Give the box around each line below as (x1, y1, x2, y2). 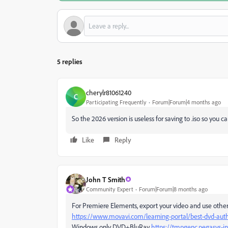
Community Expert (86, 185, 133, 193)
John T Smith (86, 175, 125, 184)
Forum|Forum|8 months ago (139, 185, 208, 193)
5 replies (57, 57, 82, 66)
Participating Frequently (86, 98, 147, 106)
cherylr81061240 (86, 88, 131, 97)
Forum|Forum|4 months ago (152, 98, 221, 106)
